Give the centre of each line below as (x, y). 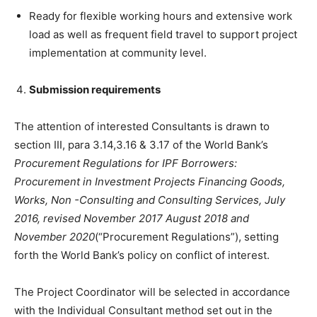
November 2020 (54, 237)
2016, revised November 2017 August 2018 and (132, 218)
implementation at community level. (118, 53)
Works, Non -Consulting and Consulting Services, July (150, 200)
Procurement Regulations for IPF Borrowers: (126, 163)
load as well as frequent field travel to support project (163, 34)
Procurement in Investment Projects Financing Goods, (150, 181)
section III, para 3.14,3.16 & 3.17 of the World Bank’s (141, 145)
